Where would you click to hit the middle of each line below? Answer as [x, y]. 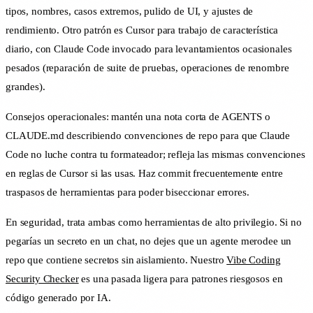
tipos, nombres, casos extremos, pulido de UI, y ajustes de [130, 12]
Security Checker [42, 279]
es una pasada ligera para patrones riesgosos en [181, 279]
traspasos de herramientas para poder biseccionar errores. [128, 192]
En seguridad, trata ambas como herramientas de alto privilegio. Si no [154, 223]
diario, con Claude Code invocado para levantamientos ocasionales [149, 49]
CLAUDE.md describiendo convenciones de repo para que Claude [148, 136]
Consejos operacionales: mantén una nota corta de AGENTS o [138, 117]
